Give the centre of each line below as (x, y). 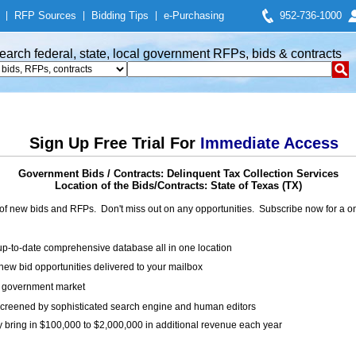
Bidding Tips (120, 15)
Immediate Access (269, 143)
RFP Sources (45, 15)
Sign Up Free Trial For (114, 143)
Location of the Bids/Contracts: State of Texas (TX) (178, 186)
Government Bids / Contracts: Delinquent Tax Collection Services (178, 174)
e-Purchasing (194, 15)
